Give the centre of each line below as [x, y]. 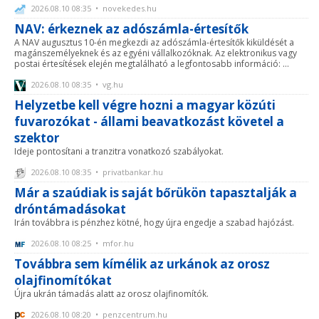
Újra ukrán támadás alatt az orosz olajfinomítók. [111, 294]
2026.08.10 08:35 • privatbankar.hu [96, 172]
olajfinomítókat [63, 281]
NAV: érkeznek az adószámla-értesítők [131, 29]
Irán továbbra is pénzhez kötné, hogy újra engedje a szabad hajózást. [154, 223]
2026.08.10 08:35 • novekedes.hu [93, 8]
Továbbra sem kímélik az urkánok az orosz [142, 264]
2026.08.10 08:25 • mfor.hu [82, 244]
